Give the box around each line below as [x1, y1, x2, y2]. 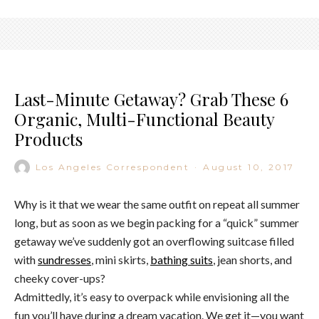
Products [14, 127, 83, 150]
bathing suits [150, 252, 213, 266]
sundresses [38, 252, 91, 266]
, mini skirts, [91, 252, 150, 266]
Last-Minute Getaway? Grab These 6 [14, 87, 288, 110]
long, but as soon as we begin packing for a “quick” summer [14, 215, 299, 229]
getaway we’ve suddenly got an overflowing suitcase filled [14, 234, 294, 248]
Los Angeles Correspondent [36, 161, 190, 172]
